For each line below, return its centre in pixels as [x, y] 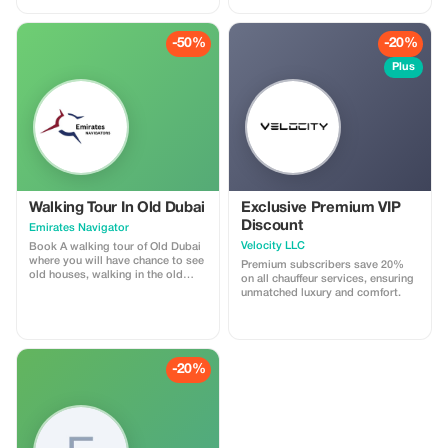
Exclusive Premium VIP [321, 208]
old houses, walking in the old [106, 275]
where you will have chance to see [116, 261]
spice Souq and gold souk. [98, 303]
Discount [272, 226]
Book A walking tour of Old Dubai [115, 247]
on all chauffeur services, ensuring [327, 279]
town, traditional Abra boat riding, [116, 289]
